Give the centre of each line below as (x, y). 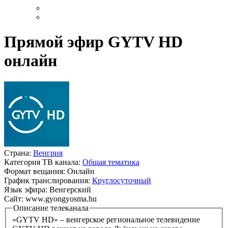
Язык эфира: (27, 189)
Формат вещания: (36, 171)
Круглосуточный (122, 180)
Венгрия (48, 153)
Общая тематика (111, 162)
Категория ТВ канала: (43, 162)
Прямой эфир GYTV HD (93, 42)
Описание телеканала (51, 208)
